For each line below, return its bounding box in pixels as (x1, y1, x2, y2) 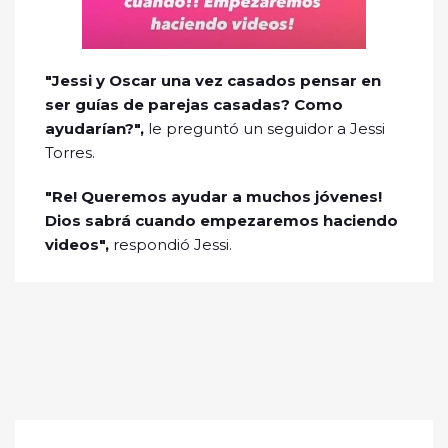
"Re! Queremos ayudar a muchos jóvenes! (45, 186, 382, 206)
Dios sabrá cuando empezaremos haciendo (45, 210, 398, 230)
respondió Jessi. (113, 234, 232, 254)
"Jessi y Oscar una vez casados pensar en (45, 70, 381, 90)
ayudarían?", (45, 118, 148, 138)
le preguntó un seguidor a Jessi (148, 118, 385, 138)
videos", (45, 234, 113, 254)
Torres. (45, 142, 95, 162)
